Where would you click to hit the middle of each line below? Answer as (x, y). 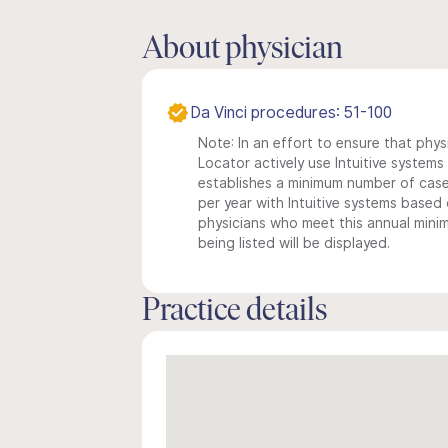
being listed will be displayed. (294, 243)
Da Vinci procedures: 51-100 (291, 112)
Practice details (234, 312)
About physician (242, 50)
